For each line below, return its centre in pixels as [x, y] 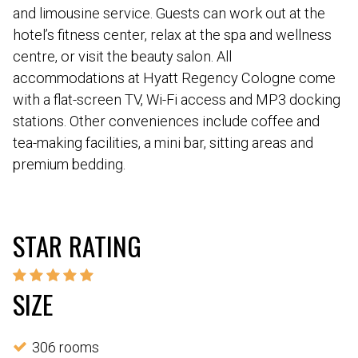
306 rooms [66, 347]
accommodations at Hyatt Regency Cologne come [174, 78]
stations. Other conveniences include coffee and [166, 121]
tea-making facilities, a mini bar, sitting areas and [163, 142]
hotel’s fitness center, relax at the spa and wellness [172, 34]
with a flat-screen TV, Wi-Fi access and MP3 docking [177, 99]
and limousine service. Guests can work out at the [169, 13]
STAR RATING [77, 245]
